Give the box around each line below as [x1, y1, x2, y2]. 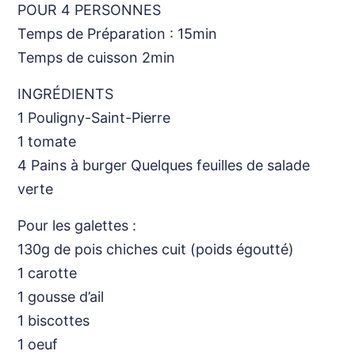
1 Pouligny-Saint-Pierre [17, 109, 171, 126]
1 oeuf [17, 335, 59, 353]
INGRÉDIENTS [17, 85, 114, 102]
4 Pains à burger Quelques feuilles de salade [17, 156, 311, 174]
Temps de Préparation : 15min [17, 25, 218, 42]
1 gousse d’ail [17, 288, 105, 305]
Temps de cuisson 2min [17, 48, 176, 66]
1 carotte [17, 264, 78, 281]
